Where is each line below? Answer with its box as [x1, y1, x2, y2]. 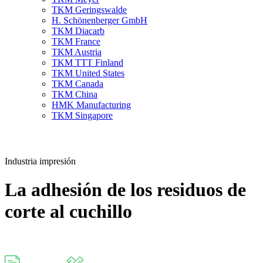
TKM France [52, 36, 100, 46]
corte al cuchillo [5, 201, 132, 222]
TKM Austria [52, 47, 102, 57]
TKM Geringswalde [52, 5, 127, 15]
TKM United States [52, 68, 124, 78]
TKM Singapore [52, 110, 113, 120]
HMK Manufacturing [52, 100, 131, 110]
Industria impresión [5, 156, 76, 166]
